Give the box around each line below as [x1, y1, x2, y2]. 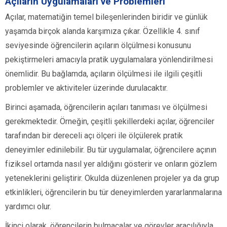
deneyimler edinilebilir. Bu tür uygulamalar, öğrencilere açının [5, 145, 216, 155]
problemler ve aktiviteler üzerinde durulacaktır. [5, 83, 168, 93]
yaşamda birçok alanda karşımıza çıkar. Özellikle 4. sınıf [5, 26, 200, 36]
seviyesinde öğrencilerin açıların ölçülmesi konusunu [5, 41, 191, 51]
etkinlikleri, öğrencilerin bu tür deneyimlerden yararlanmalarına [5, 187, 222, 198]
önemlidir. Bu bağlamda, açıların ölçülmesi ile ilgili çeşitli [5, 69, 202, 79]
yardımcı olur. [5, 202, 51, 212]
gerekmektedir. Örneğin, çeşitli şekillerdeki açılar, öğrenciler [5, 117, 214, 127]
